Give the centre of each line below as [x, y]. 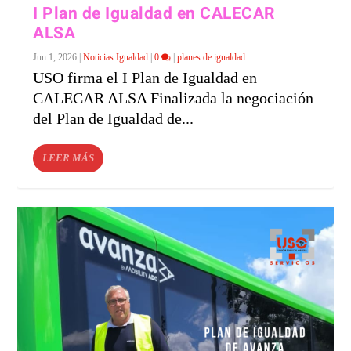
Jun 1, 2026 [55, 58]
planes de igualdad [212, 58]
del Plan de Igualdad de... [114, 119]
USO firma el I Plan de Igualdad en [145, 78]
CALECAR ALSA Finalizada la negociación [174, 98]
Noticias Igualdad [116, 58]
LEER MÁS [69, 158]
